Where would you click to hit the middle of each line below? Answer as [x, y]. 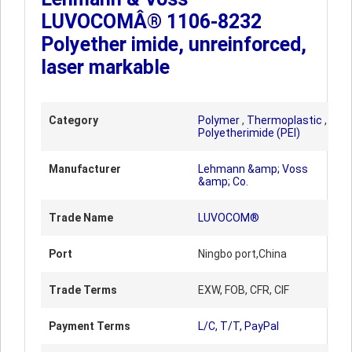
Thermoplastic [284, 120]
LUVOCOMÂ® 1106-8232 [151, 22]
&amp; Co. [223, 181]
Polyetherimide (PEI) [249, 133]
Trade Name [81, 218]
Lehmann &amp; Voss [253, 169]
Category [73, 120]
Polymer [219, 120]
